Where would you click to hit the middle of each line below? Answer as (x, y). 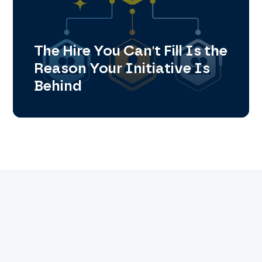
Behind (58, 86)
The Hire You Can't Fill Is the (130, 51)
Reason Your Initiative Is (122, 68)
